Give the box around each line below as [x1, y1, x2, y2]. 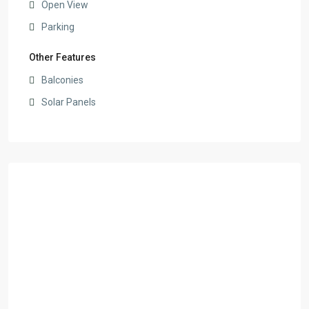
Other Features [29, 51, 96, 63]
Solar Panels [41, 96, 96, 108]
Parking [41, 21, 74, 32]
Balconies [41, 74, 83, 86]
